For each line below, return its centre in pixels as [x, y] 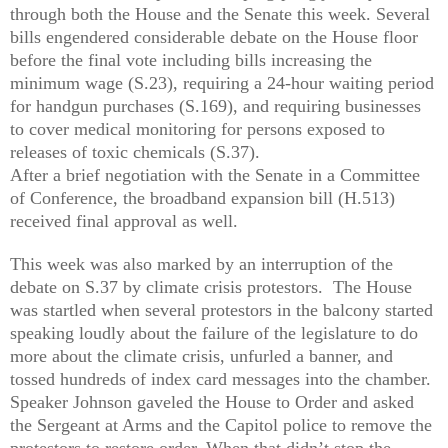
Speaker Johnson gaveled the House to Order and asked [212, 401]
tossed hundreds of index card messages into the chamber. [223, 378]
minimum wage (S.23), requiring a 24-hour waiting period [222, 82]
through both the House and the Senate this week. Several [220, 13]
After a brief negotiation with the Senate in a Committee [215, 174]
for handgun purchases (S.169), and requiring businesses [215, 105]
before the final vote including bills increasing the [191, 59]
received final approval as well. [124, 220]
